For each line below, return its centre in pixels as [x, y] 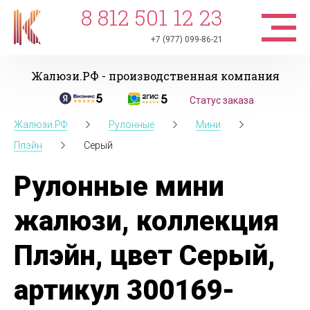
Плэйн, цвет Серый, [145, 256]
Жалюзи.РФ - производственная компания [155, 76]
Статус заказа [221, 100]
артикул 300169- [124, 290]
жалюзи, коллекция [146, 221]
